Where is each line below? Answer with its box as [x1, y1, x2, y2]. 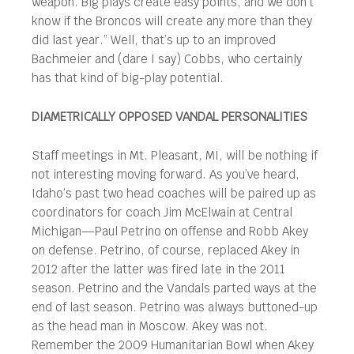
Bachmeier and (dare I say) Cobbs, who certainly [32, 51, 302, 66]
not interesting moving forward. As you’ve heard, [32, 167, 299, 182]
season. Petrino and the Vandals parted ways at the [32, 281, 317, 296]
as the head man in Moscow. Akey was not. [32, 318, 268, 333]
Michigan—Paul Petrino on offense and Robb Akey [32, 224, 308, 239]
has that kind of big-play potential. [32, 70, 224, 85]
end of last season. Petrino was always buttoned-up [32, 299, 318, 314]
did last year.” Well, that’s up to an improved [32, 32, 276, 47]
